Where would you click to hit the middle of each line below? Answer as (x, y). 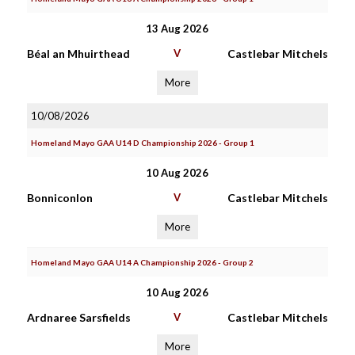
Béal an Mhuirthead (78, 53)
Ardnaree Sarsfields (78, 317)
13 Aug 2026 (177, 29)
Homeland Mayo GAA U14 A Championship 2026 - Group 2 (142, 262)
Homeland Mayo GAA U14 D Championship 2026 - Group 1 (142, 143)
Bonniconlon (59, 198)
